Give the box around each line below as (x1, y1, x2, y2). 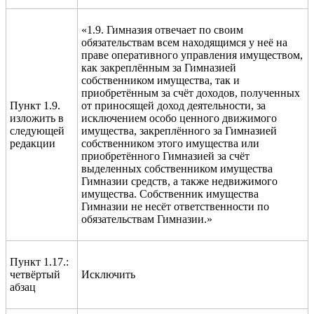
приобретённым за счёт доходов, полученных (81, 86, 300, 99)
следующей (10, 124, 64, 137)
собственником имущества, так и (81, 74, 240, 86)
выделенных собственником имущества (81, 162, 273, 175)
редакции (10, 137, 55, 149)
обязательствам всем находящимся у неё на (81, 36, 287, 48)
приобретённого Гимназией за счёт (81, 149, 250, 162)
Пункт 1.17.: (10, 255, 69, 268)
